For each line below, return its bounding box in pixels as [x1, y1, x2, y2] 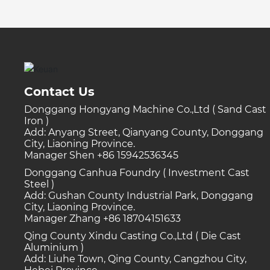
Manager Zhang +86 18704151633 [24, 212, 181, 224]
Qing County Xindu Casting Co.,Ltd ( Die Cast [24, 230, 242, 242]
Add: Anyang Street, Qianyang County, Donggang [24, 126, 264, 138]
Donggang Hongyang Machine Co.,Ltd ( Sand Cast [24, 103, 267, 115]
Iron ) [24, 115, 49, 127]
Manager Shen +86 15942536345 [24, 149, 179, 161]
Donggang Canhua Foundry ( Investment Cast [24, 166, 250, 178]
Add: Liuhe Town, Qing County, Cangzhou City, [24, 253, 247, 265]
